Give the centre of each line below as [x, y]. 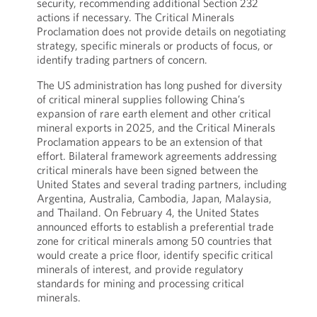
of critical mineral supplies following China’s [140, 99]
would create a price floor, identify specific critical [155, 255]
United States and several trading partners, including [161, 184]
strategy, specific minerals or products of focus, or [155, 45]
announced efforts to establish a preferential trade [155, 226]
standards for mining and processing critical [140, 283]
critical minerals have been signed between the [147, 170]
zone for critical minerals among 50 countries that [154, 241]
